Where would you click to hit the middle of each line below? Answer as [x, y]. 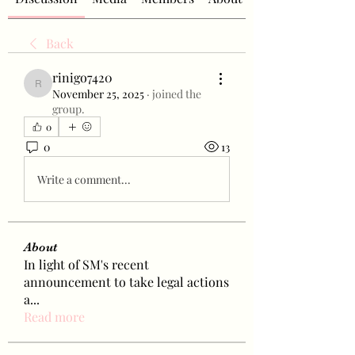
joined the [177, 94]
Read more [54, 317]
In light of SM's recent [86, 264]
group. [69, 109]
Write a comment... [84, 179]
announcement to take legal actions [126, 282]
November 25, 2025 [98, 94]
